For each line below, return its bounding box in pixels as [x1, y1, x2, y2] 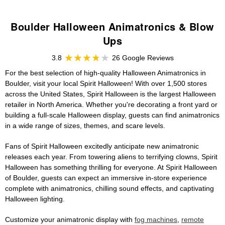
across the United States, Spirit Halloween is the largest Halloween [5, 90, 216, 98]
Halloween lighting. [5, 195, 65, 203]
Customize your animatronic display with [5, 215, 135, 224]
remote [181, 215, 204, 224]
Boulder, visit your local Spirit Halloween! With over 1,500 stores [5, 79, 207, 88]
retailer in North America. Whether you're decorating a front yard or [5, 100, 217, 109]
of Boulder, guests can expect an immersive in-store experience [5, 174, 207, 182]
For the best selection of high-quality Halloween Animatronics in [5, 69, 206, 77]
